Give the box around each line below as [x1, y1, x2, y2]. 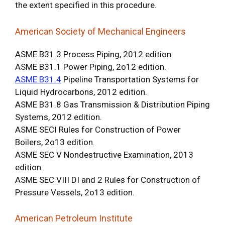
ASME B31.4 [15, 74, 61, 84]
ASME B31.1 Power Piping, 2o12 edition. [15, 61, 166, 72]
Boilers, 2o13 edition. [15, 137, 95, 147]
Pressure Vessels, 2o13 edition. [15, 187, 135, 197]
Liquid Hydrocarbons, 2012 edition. [15, 86, 147, 97]
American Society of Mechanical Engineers [15, 26, 186, 37]
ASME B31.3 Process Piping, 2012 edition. [15, 49, 173, 59]
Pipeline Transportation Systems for [61, 74, 199, 84]
